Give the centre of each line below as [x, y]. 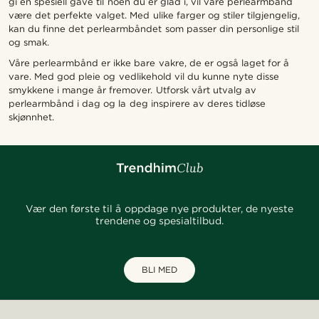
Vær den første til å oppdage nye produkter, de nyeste [159, 208]
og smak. [29, 42]
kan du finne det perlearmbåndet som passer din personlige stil [154, 28]
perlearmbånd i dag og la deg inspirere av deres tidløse [137, 103]
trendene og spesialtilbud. [159, 220]
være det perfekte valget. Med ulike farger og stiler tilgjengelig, [154, 15]
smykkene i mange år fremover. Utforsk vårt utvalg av [132, 90]
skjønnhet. [31, 117]
